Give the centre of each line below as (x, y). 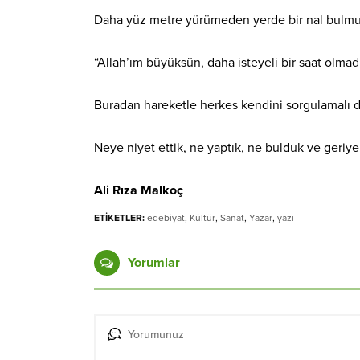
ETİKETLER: (119, 217)
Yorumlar (154, 262)
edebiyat (166, 217)
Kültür (202, 217)
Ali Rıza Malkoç (140, 190)
